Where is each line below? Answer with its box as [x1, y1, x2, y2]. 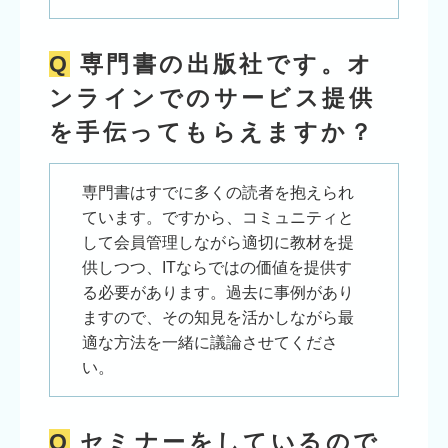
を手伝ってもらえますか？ [48, 119, 376, 146]
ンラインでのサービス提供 [48, 85, 376, 112]
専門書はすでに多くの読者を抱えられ [81, 183, 354, 201]
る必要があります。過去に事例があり [81, 283, 354, 301]
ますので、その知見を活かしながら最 [81, 308, 354, 326]
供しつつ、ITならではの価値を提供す [81, 258, 352, 276]
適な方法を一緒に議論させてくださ [81, 333, 338, 351]
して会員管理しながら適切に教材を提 [81, 233, 354, 251]
